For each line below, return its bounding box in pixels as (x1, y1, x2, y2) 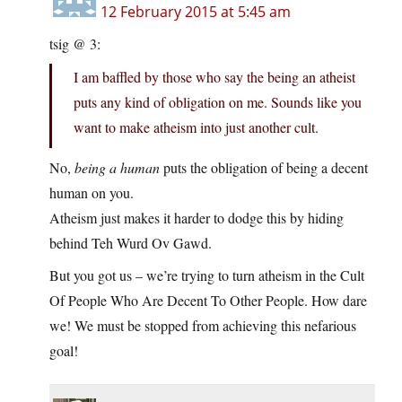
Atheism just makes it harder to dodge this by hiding (49, 208, 344, 228)
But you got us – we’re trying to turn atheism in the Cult (49, 266, 364, 285)
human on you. (49, 183, 134, 203)
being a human (74, 158, 160, 178)
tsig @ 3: (49, 34, 100, 54)
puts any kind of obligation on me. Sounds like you (74, 92, 362, 112)
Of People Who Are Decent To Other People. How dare (49, 291, 367, 310)
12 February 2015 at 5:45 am (100, 2, 291, 22)
